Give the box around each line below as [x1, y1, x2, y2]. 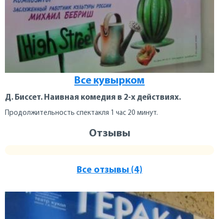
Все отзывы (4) [77, 166, 142, 175]
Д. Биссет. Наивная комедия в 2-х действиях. [5, 93, 181, 102]
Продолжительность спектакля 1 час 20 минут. [5, 109, 158, 117]
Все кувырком [74, 75, 145, 87]
